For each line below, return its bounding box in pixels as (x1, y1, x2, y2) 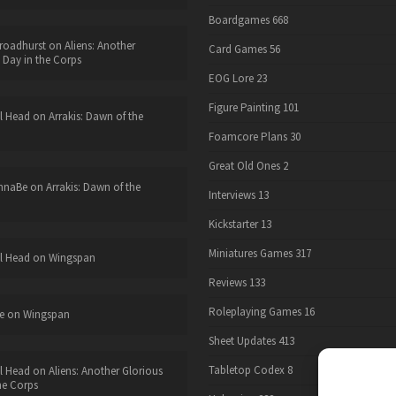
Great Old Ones (208, 158, 280, 174)
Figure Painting (208, 100, 280, 116)
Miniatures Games (208, 246, 293, 262)
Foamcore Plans (208, 129, 287, 145)
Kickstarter (208, 217, 258, 232)
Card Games (208, 42, 267, 57)
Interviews (208, 187, 255, 203)
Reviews (208, 275, 247, 291)
